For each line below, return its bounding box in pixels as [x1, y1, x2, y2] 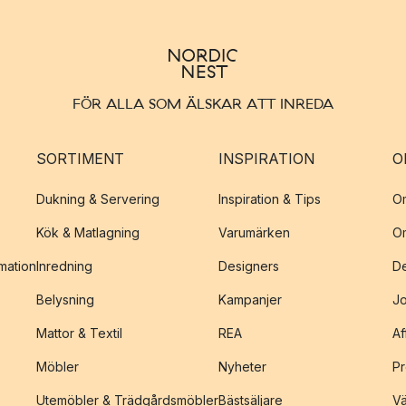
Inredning [36, 258, 92, 274]
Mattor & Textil [36, 325, 122, 341]
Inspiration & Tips [218, 191, 321, 207]
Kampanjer [218, 292, 282, 307]
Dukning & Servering [36, 191, 159, 207]
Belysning [36, 292, 94, 307]
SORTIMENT [36, 150, 124, 168]
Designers [218, 258, 279, 274]
